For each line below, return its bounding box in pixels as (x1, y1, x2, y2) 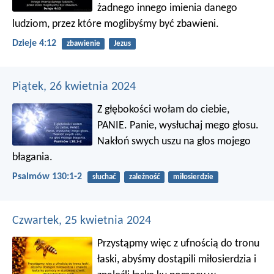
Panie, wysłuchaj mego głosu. (127, 120, 259, 132)
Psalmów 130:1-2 (12, 172, 82, 182)
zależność (128, 173, 160, 182)
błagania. (12, 152, 53, 164)
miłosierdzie (172, 173, 213, 182)
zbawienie (66, 39, 100, 48)
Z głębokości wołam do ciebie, (97, 104, 230, 116)
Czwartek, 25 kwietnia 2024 (12, 214, 151, 227)
